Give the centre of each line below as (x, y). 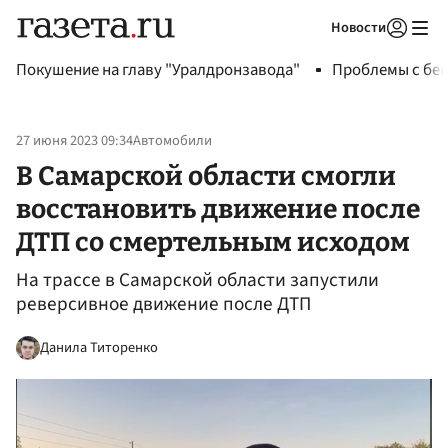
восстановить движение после (218, 208)
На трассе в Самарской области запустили (197, 280)
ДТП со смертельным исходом (213, 241)
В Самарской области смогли (206, 175)
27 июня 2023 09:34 (74, 141)
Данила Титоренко (99, 347)
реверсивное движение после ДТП (163, 304)
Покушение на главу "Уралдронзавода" (158, 70)
